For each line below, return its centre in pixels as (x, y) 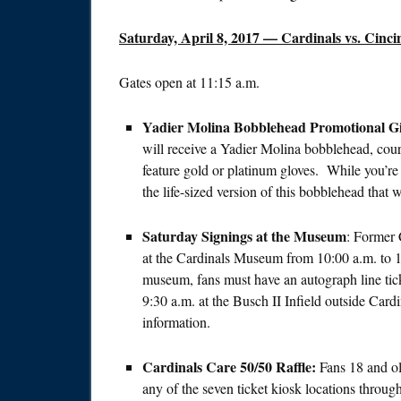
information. (176, 322)
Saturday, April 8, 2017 (189, 38)
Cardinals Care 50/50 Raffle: (231, 367)
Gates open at (159, 82)
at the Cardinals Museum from (230, 258)
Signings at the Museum (272, 236)
